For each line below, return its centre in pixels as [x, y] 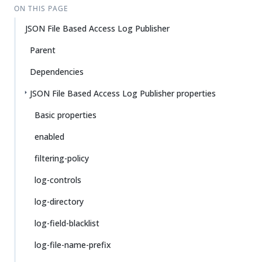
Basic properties [65, 115]
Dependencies [57, 72]
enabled [49, 137]
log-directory [59, 201]
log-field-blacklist [67, 223]
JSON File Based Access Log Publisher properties [123, 93]
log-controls [58, 180]
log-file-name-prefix [73, 245]
